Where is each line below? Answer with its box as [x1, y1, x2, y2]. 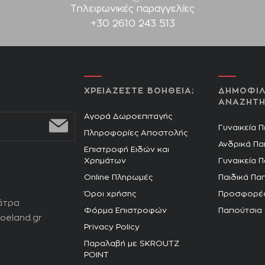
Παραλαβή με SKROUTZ [83, 240, 179, 248]
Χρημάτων [83, 157, 126, 165]
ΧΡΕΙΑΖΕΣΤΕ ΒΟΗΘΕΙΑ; [83, 86, 195, 95]
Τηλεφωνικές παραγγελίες [70, 4, 195, 14]
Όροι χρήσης [83, 190, 136, 198]
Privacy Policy [83, 223, 140, 231]
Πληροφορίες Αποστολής [83, 129, 188, 137]
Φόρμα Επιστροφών [83, 206, 167, 215]
